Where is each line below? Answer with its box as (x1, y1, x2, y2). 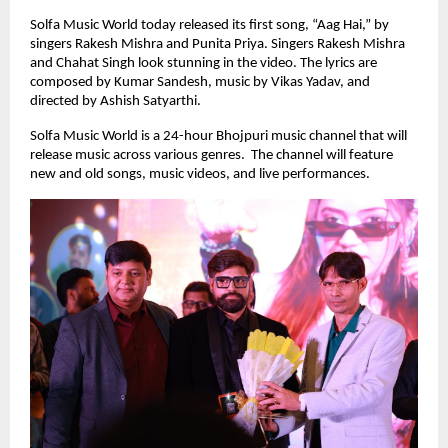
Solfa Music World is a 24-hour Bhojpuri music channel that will (30, 128, 407, 144)
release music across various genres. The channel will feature (30, 147, 393, 163)
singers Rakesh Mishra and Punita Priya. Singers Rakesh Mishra (30, 36, 405, 52)
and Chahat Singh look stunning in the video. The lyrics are (30, 55, 377, 71)
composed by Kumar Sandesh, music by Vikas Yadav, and (30, 74, 370, 90)
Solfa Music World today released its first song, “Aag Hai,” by (30, 17, 389, 33)
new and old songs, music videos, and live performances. (30, 166, 370, 182)
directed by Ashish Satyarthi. (30, 93, 201, 109)
